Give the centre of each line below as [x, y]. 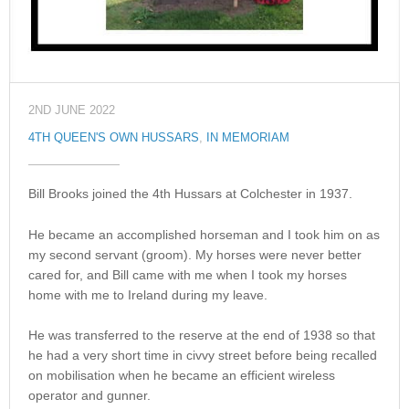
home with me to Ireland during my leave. [148, 294]
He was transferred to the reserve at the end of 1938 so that [202, 336]
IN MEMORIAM [248, 138]
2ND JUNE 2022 [72, 111]
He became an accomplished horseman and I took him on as [204, 234]
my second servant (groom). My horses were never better [195, 254]
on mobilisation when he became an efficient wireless [182, 376]
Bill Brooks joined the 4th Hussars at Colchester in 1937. [190, 194]
